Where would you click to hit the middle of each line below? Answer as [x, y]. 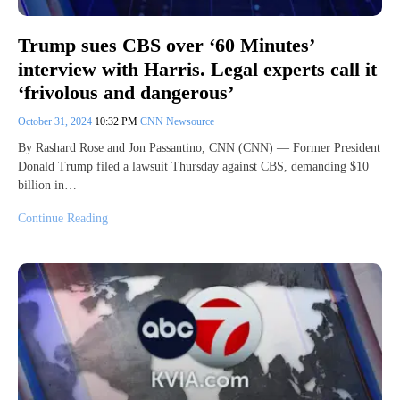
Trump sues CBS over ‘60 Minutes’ [166, 46]
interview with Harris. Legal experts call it [197, 69]
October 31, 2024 [56, 122]
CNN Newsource [177, 122]
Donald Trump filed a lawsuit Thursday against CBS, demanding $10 [193, 167]
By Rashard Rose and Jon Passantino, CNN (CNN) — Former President [199, 148]
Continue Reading [63, 219]
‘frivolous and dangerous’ [126, 93]
